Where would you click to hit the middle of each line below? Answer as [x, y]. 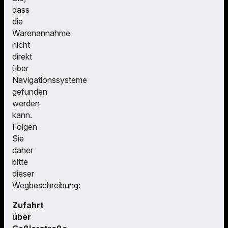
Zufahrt [28, 205]
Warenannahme [41, 33]
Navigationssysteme [50, 80]
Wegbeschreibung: [46, 186]
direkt [22, 57]
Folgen [25, 127]
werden [26, 104]
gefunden [30, 92]
